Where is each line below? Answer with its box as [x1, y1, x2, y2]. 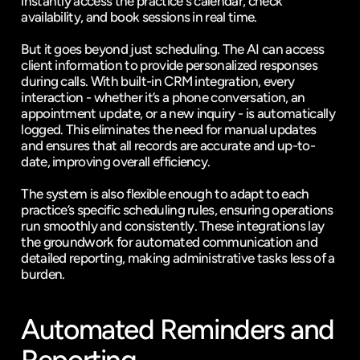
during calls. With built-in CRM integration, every [21, 73, 295, 89]
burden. [21, 266, 65, 282]
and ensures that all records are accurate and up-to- [21, 137, 315, 153]
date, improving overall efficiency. [21, 153, 211, 170]
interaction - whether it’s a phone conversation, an [21, 89, 305, 105]
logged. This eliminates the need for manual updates [21, 121, 317, 137]
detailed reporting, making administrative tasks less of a [21, 250, 335, 266]
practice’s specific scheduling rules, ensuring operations [21, 202, 333, 218]
